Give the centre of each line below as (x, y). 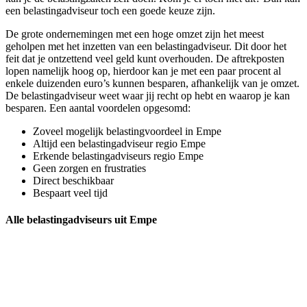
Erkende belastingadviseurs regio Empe (118, 156)
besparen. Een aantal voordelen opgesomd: (98, 108)
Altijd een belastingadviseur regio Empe (119, 144)
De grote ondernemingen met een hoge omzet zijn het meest (135, 34)
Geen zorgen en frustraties (89, 169)
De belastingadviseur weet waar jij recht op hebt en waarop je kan (148, 96)
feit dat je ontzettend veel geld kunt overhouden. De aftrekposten (145, 59)
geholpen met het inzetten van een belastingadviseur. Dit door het (146, 47)
